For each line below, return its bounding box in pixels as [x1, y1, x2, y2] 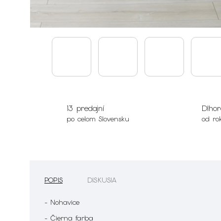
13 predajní [66, 104, 104, 114]
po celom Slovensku [66, 114, 129, 124]
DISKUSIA [87, 176, 117, 185]
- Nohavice [44, 198, 82, 207]
